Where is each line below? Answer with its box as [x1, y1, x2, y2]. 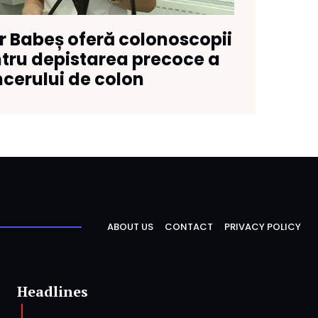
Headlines [17, 282, 88, 302]
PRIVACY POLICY [224, 220, 301, 234]
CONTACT [165, 220, 213, 234]
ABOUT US [107, 220, 153, 234]
